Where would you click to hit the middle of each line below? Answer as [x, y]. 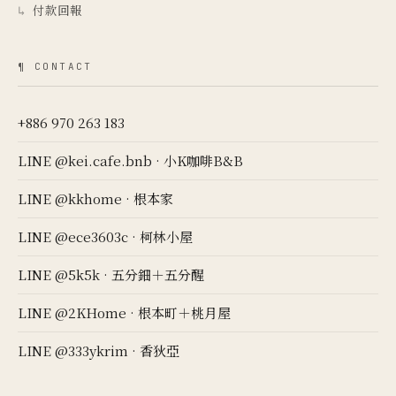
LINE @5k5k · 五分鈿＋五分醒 [111, 274]
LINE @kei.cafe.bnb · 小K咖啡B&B [130, 160]
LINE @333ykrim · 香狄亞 [99, 350]
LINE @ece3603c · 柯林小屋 [105, 236]
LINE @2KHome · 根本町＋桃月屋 [124, 312]
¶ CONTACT [55, 66]
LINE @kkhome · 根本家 [95, 198]
